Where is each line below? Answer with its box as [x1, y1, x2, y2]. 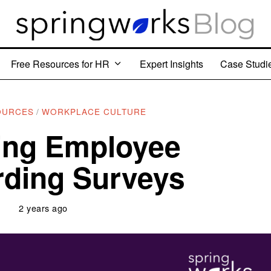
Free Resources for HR [11, 56, 109, 71]
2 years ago [19, 201, 68, 214]
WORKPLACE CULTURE [42, 105, 147, 117]
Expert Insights [140, 56, 203, 71]
